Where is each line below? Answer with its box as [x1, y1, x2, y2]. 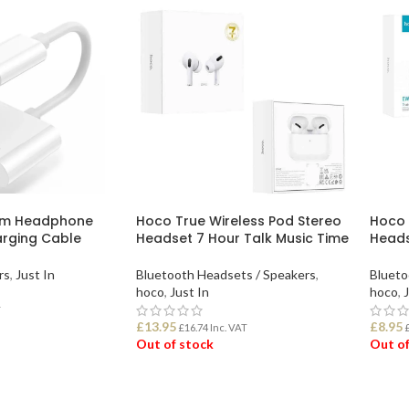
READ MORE [146, 382, 217, 397]
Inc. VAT [207, 320, 247, 333]
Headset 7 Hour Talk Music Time [135, 228, 349, 247]
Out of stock [135, 335, 214, 351]
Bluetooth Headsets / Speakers [135, 266, 316, 282]
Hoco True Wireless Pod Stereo [135, 211, 341, 230]
